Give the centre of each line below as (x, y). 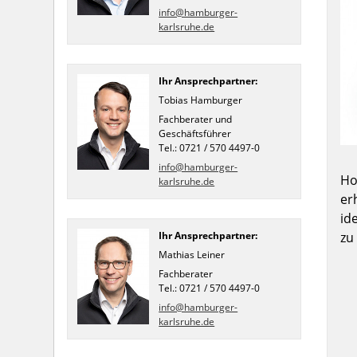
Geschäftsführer (195, 133)
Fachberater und (196, 119)
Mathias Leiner (192, 254)
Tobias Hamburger (201, 100)
